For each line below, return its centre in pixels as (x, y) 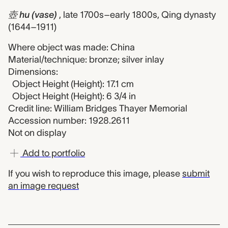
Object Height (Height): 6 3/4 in (74, 96)
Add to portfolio (53, 153)
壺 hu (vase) (33, 15)
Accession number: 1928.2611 (69, 121)
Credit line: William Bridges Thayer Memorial (98, 108)
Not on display (37, 133)
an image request (44, 186)
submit (196, 174)
